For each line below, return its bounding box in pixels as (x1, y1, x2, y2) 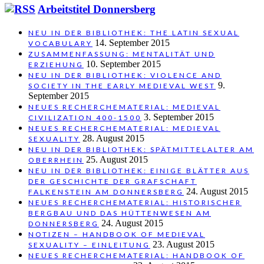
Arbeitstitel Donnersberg (38, 3, 156, 16)
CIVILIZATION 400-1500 (28, 113, 141, 122)
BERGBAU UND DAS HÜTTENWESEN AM (28, 208, 211, 217)
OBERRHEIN (28, 155, 84, 164)
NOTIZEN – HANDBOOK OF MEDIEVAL (28, 229, 205, 239)
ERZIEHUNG (28, 60, 84, 69)
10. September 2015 (86, 58, 161, 69)
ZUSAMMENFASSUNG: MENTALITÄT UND (28, 49, 215, 58)
